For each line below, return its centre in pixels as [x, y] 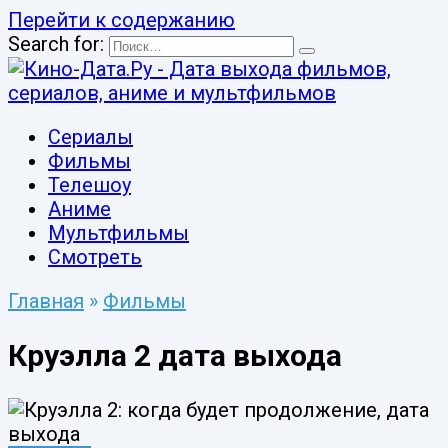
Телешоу [89, 185]
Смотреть [95, 257]
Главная [46, 301]
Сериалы [90, 137]
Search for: [56, 44]
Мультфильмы [118, 233]
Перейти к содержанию [121, 20]
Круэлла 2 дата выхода [175, 355]
